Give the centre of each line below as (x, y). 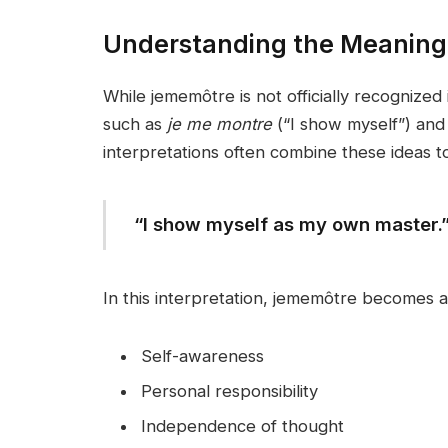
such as (135, 123)
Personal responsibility (229, 391)
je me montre (219, 123)
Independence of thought (242, 426)
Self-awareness (202, 355)
